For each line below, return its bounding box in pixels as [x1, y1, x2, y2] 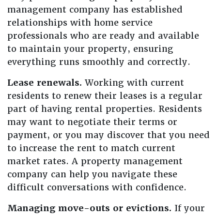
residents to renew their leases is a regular [7, 90, 202, 101]
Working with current [82, 77, 184, 88]
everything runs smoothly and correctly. [7, 56, 190, 67]
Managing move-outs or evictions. [7, 202, 171, 214]
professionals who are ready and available [7, 30, 199, 41]
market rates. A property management [7, 155, 183, 167]
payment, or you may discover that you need [7, 129, 210, 140]
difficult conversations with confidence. [7, 182, 186, 193]
